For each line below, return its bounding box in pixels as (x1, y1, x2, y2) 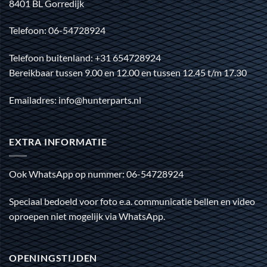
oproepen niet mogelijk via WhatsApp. (9, 210, 165, 222)
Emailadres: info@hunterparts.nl (9, 94, 141, 106)
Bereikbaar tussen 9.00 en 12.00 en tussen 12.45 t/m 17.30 (9, 67, 247, 79)
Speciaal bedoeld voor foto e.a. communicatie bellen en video (9, 195, 255, 207)
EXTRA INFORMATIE (9, 135, 107, 147)
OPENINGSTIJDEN (9, 252, 98, 263)
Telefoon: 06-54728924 (9, 24, 105, 36)
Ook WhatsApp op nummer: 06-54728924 (9, 168, 184, 180)
